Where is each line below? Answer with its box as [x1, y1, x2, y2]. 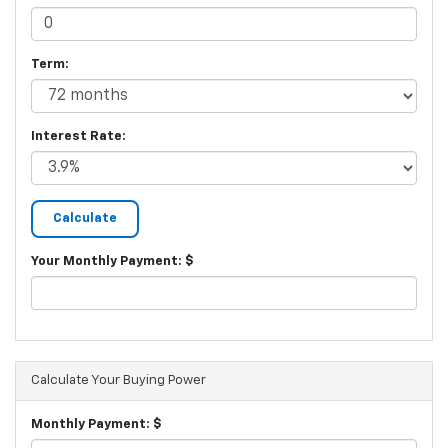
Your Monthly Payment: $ [31, 255, 194, 269]
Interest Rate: [31, 130, 126, 144]
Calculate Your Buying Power [31, 374, 206, 388]
